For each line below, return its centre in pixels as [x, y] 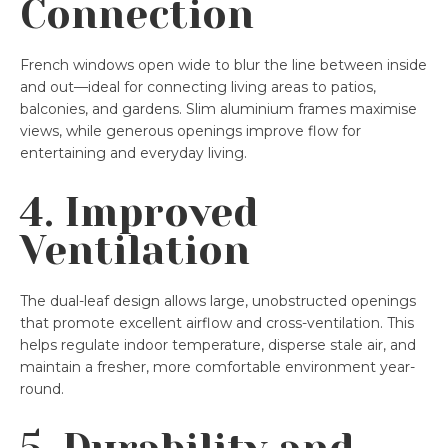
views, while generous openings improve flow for [190, 130]
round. [42, 388]
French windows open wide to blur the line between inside [223, 64]
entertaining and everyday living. [133, 152]
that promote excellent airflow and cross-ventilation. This [217, 322]
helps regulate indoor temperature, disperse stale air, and [218, 344]
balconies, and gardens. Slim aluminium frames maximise [218, 108]
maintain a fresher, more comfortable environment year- [217, 366]
